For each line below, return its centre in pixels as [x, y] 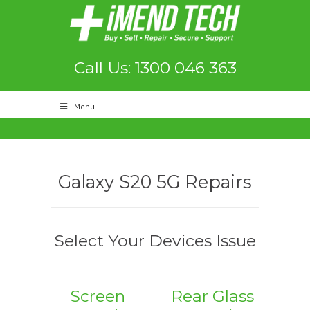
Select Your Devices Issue [155, 240]
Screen [98, 296]
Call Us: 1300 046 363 [155, 67]
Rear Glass [212, 296]
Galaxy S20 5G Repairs [155, 182]
